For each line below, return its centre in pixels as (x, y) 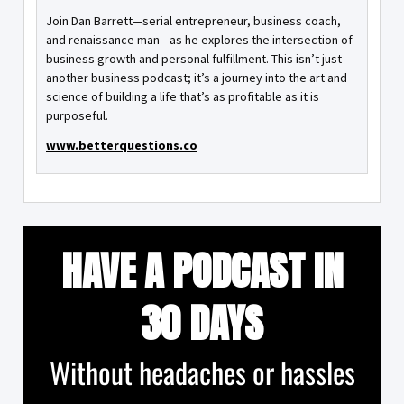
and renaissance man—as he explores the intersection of (199, 40)
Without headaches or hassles (202, 372)
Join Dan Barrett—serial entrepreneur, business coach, (193, 21)
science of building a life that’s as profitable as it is (183, 97)
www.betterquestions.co (122, 146)
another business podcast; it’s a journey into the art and (197, 78)
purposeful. (77, 116)
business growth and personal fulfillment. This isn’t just (194, 59)
